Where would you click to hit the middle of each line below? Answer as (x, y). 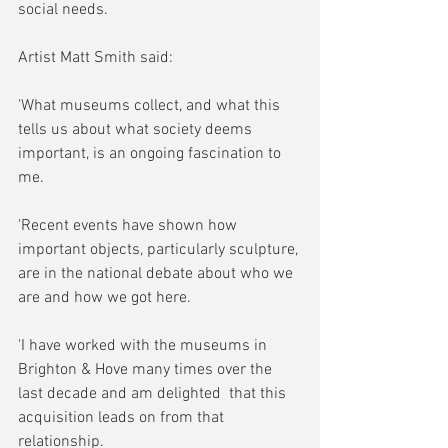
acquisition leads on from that (123, 418)
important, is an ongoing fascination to (151, 154)
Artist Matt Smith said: (95, 58)
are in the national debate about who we (157, 274)
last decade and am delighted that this (154, 394)
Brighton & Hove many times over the (147, 370)
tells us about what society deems (137, 130)
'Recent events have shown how (129, 226)
